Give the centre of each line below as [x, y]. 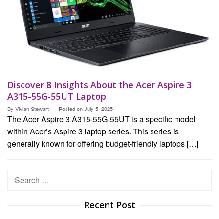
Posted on [71, 108]
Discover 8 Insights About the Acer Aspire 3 [99, 84]
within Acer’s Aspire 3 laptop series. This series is [93, 131]
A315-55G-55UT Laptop [57, 96]
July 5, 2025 [99, 108]
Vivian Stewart [32, 108]
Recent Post [109, 205]
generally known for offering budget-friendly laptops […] [103, 143]
